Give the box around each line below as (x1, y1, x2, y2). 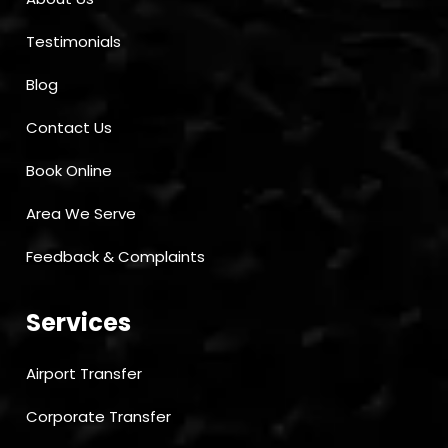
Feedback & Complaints (26, 246, 205, 268)
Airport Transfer (26, 363, 142, 385)
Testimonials (26, 31, 121, 53)
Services (26, 306, 131, 340)
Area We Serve (26, 203, 136, 225)
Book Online (26, 160, 112, 182)
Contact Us (26, 117, 112, 139)
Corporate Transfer (26, 406, 171, 428)
